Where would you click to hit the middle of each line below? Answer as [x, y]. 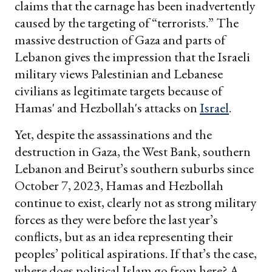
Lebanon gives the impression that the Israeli [132, 56]
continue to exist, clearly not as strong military [136, 202]
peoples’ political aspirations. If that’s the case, [136, 253]
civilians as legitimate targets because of [118, 90]
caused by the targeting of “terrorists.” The [127, 22]
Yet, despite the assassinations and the [113, 134]
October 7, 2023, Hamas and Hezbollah [119, 185]
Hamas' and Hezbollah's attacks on [107, 107]
